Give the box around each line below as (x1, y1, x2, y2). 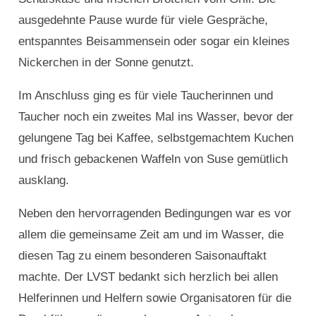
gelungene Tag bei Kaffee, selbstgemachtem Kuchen (18, 131, 293, 145)
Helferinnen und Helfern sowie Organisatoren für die (18, 291, 291, 305)
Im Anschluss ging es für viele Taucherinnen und (18, 89, 273, 103)
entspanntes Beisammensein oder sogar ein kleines (18, 35, 290, 49)
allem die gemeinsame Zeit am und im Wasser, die (18, 228, 284, 242)
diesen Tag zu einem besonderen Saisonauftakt (18, 249, 267, 263)
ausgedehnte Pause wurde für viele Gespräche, (18, 13, 268, 28)
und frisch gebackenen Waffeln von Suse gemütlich (18, 152, 288, 166)
